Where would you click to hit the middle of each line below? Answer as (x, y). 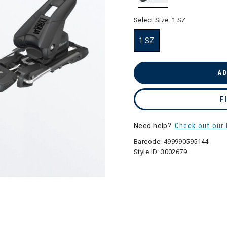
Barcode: (149, 142)
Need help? (154, 126)
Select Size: (153, 20)
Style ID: (147, 152)
